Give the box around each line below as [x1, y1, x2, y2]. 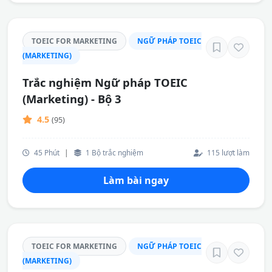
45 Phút [32, 148, 59, 157]
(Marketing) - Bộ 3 [22, 91, 121, 106]
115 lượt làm [205, 148, 250, 157]
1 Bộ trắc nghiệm [84, 148, 143, 157]
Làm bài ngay [103, 174, 169, 187]
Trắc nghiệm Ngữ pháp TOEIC [22, 75, 188, 90]
